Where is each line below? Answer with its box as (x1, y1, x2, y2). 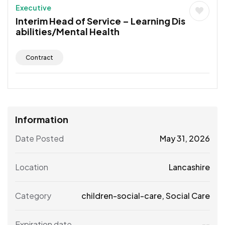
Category (15, 190, 51, 201)
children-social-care (81, 190, 162, 201)
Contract (26, 53, 53, 61)
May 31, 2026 (160, 133, 210, 144)
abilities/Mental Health (16, 25, 120, 37)
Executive (16, 3, 51, 12)
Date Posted (15, 133, 64, 144)
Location (15, 161, 48, 172)
